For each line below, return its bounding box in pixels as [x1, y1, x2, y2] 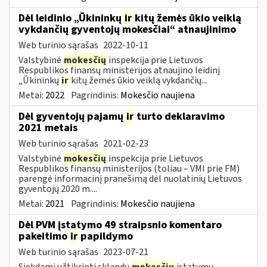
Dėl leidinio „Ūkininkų [18, 10, 124, 26]
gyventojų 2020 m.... [18, 182, 97, 195]
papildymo [78, 228, 133, 244]
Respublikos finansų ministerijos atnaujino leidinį [18, 63, 220, 77]
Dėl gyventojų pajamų [18, 108, 126, 124]
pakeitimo [18, 228, 70, 244]
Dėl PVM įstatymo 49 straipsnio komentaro [18, 217, 222, 232]
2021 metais [18, 120, 77, 135]
